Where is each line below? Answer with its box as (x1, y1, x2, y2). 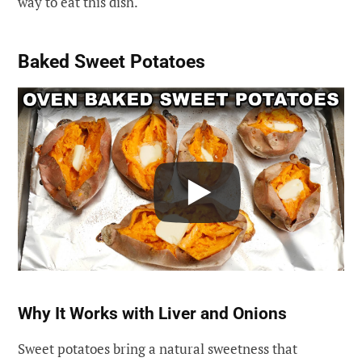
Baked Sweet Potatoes (18, 50, 205, 74)
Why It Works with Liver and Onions (18, 303, 287, 323)
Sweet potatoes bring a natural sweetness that (18, 339, 297, 358)
